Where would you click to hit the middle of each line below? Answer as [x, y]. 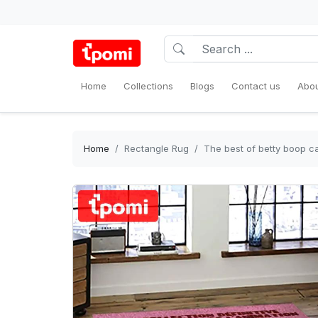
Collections [148, 86]
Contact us [256, 86]
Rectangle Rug [157, 148]
